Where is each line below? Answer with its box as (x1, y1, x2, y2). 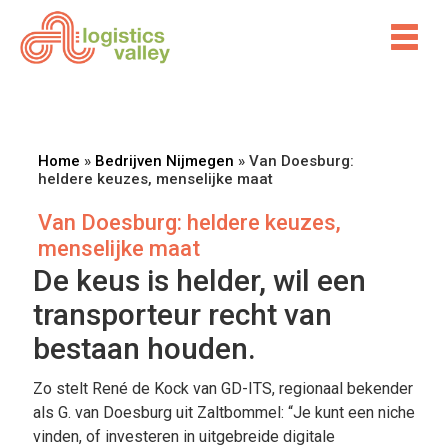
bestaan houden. (32, 330, 256, 366)
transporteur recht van (32, 296, 332, 332)
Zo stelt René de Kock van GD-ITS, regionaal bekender (32, 378, 413, 398)
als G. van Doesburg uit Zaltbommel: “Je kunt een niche (32, 402, 415, 422)
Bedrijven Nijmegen (94, 151, 234, 170)
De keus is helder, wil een (32, 262, 366, 298)
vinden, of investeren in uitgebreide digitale (32, 426, 335, 446)
